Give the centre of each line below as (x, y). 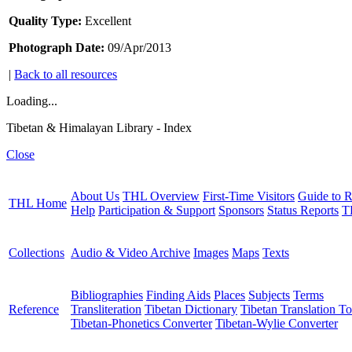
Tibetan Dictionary (191, 310)
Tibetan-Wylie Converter (277, 324)
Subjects (269, 295)
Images (211, 253)
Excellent (107, 21)
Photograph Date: (57, 48)
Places (229, 295)
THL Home (38, 203)
